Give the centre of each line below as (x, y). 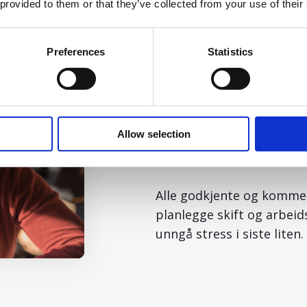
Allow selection (153, 134)
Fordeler (187, 101)
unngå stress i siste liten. (230, 234)
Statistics (230, 51)
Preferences (76, 51)
